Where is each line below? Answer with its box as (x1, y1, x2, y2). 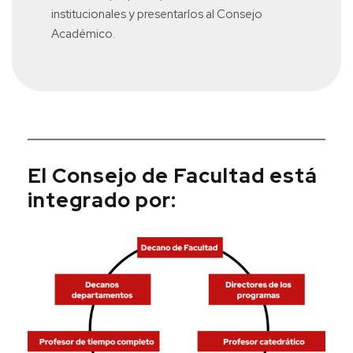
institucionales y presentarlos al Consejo (51, 6, 262, 22)
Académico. (51, 25, 115, 42)
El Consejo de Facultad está (28, 162, 318, 189)
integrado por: (28, 186, 176, 214)
